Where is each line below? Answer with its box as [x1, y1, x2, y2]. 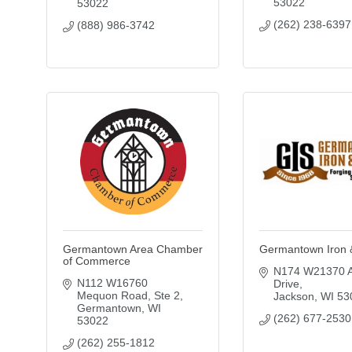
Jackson [273, 290, 314, 302]
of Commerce [63, 255, 130, 267]
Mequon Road [76, 289, 148, 302]
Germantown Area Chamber [63, 243, 203, 255]
